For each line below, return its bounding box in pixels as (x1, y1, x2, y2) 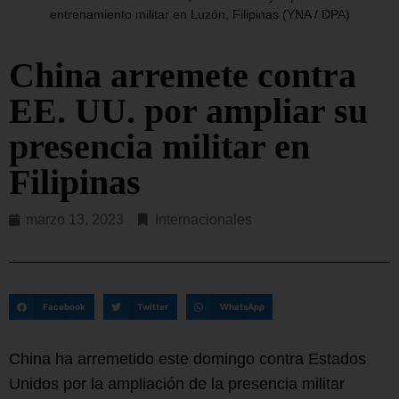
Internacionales (155, 211, 252, 227)
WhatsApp (219, 301, 265, 312)
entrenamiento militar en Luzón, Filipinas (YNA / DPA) (49, 6, 350, 21)
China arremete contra (9, 54, 356, 95)
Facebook (43, 301, 86, 312)
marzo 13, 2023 (26, 211, 124, 227)
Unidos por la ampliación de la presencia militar (9, 375, 345, 394)
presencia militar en (9, 126, 310, 167)
